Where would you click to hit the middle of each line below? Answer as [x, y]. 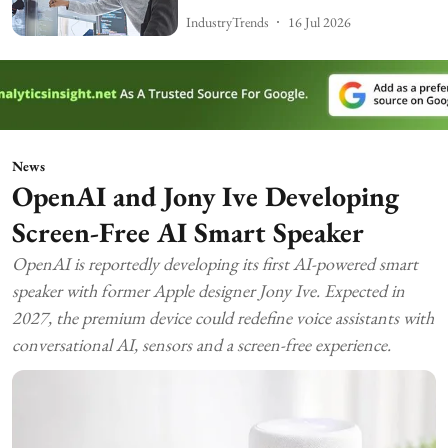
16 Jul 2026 [320, 21]
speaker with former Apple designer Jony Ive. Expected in [208, 290]
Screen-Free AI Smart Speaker [188, 231]
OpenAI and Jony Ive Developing [205, 195]
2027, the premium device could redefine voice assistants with [223, 317]
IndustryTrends [228, 21]
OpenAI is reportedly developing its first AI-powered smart [215, 263]
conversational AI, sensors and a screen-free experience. [201, 344]
